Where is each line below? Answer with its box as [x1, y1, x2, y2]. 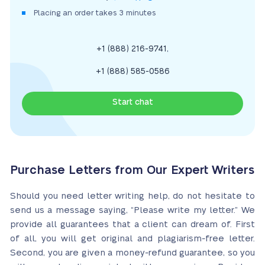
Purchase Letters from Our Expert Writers [10, 164, 254, 176]
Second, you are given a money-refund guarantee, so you [10, 248, 255, 257]
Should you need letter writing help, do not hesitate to [10, 192, 255, 201]
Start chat [112, 98, 153, 106]
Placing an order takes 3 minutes [34, 9, 156, 17]
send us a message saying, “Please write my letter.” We [10, 206, 255, 215]
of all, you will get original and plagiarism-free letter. [10, 234, 255, 243]
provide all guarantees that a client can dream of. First [10, 220, 255, 229]
